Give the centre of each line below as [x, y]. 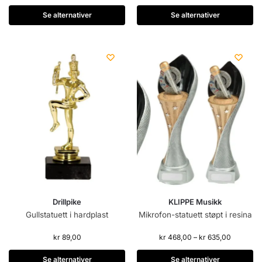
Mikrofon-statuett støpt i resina [195, 215]
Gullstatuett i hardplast [67, 215]
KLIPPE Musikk [195, 202]
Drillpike [67, 202]
